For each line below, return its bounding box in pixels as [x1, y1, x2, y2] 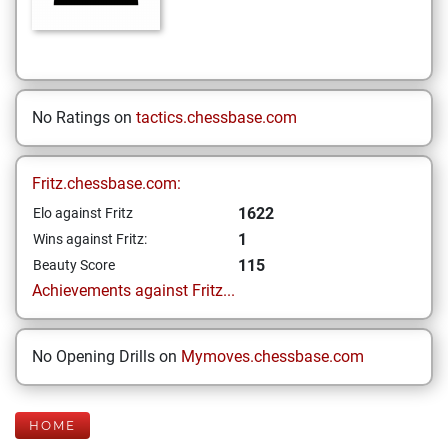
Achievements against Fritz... [32, 281, 235, 300]
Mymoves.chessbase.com [181, 347, 364, 366]
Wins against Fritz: [33, 231, 147, 247]
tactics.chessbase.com [136, 108, 297, 127]
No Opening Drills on [32, 347, 181, 366]
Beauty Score [33, 257, 115, 273]
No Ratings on [32, 108, 136, 127]
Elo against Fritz [33, 205, 133, 221]
